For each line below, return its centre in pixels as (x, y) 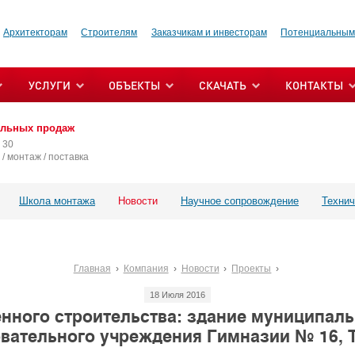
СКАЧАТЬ (223, 85)
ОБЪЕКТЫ (134, 85)
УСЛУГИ (50, 85)
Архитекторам (35, 32)
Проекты (252, 268)
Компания (146, 268)
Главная (92, 268)
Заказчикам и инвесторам (209, 32)
